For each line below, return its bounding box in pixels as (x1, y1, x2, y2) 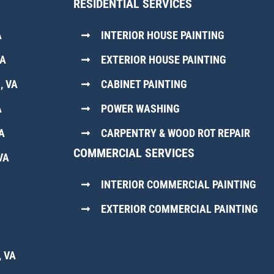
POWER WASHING (100, 102, 180, 116)
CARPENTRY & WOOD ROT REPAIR (100, 127, 250, 140)
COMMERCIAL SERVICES (73, 145, 194, 160)
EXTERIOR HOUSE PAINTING (100, 53, 226, 67)
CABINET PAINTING (100, 78, 187, 91)
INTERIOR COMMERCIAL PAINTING (100, 178, 256, 191)
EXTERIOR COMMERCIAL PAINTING (100, 202, 258, 216)
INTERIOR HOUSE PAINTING (100, 29, 224, 42)
